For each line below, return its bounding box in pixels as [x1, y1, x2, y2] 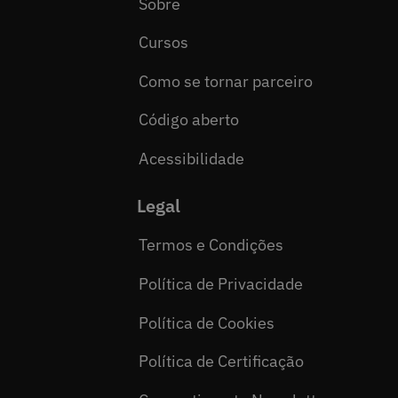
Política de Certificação [139, 351, 305, 372]
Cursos [139, 32, 189, 53]
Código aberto [139, 109, 240, 131]
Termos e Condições [139, 235, 284, 256]
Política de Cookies [139, 312, 275, 333]
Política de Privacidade [139, 273, 304, 294]
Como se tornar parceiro [139, 70, 314, 92]
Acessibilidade [139, 147, 245, 169]
